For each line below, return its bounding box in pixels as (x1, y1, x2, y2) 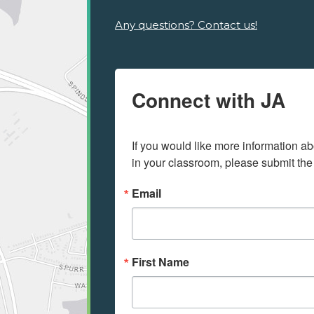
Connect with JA (132, 85, 285, 114)
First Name (132, 253, 189, 270)
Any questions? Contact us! (115, 18, 257, 32)
